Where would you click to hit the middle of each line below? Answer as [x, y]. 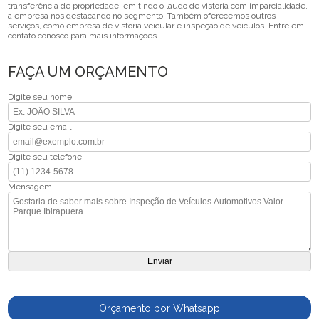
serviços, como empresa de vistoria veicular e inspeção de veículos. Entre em [156, 26]
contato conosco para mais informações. [84, 36]
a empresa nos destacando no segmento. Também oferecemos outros [142, 16]
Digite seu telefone [45, 157]
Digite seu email [40, 127]
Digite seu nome [40, 97]
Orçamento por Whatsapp [159, 309]
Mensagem [30, 187]
